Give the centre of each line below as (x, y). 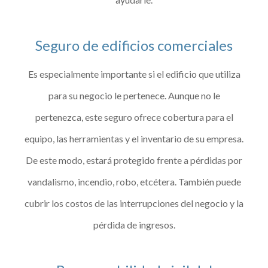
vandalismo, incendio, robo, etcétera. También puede (134, 181)
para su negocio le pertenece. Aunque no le (134, 95)
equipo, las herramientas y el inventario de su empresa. (134, 138)
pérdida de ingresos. (134, 224)
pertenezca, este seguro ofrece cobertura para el (134, 117)
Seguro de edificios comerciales (134, 45)
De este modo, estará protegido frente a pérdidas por (134, 160)
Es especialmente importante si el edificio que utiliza (134, 74)
